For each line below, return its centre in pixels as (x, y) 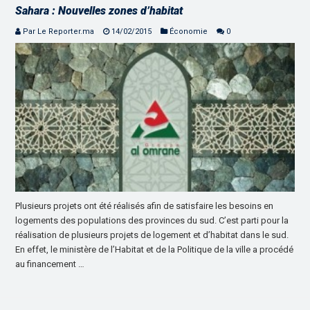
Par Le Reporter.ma (59, 32)
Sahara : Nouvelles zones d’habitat (99, 11)
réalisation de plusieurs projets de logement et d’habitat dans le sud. (152, 235)
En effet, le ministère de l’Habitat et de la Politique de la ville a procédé (155, 250)
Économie (189, 32)
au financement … (50, 264)
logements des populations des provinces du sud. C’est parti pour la (152, 221)
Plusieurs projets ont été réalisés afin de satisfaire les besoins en (145, 206)
